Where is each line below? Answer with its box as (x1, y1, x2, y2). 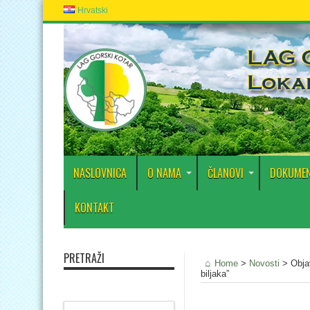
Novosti (249, 258, 280, 268)
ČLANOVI (208, 165, 244, 181)
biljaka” (201, 268, 229, 279)
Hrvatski (77, 6, 108, 15)
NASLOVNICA (73, 165, 127, 181)
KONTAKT (75, 199, 114, 216)
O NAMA (147, 165, 181, 181)
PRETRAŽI (64, 250, 104, 266)
